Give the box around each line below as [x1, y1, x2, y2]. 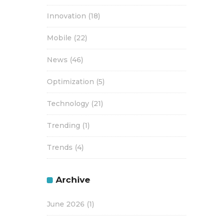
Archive [56, 175, 90, 185]
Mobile [47, 33, 72, 43]
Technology [47, 99, 89, 109]
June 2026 [47, 200, 85, 209]
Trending [47, 121, 80, 130]
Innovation [47, 11, 86, 21]
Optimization [47, 77, 94, 87]
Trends [47, 143, 73, 152]
